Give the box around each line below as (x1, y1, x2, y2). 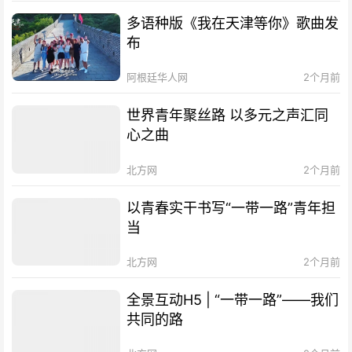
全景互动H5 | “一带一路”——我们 (126, 291, 339, 308)
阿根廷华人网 (126, 71, 189, 84)
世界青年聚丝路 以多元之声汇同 (126, 107, 329, 124)
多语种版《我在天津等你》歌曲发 (126, 15, 339, 32)
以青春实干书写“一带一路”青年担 (126, 199, 336, 216)
